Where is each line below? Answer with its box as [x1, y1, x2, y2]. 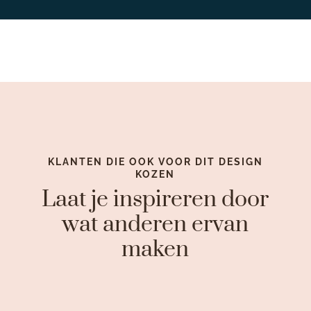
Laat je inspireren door [42, 185, 269, 214]
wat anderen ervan [62, 210, 249, 239]
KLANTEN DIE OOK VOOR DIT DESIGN [47, 155, 263, 167]
